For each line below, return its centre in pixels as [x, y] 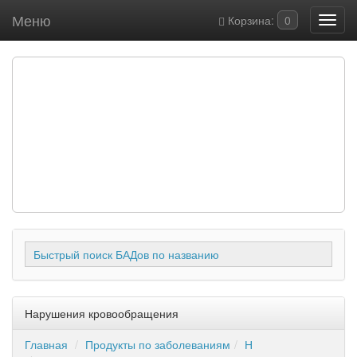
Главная [46, 344]
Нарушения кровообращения [102, 313]
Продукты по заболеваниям [158, 344]
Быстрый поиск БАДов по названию [126, 254]
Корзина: [251, 20]
